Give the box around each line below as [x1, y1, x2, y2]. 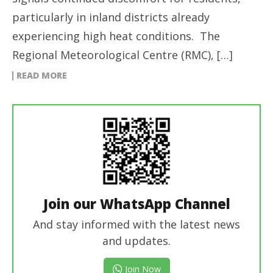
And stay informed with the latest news [33, 216, 240, 232]
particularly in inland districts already [12, 9, 210, 24]
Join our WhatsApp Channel [43, 194, 230, 213]
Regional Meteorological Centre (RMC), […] [12, 47, 233, 62]
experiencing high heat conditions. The [12, 28, 220, 43]
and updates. [102, 233, 171, 248]
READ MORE [16, 69, 67, 81]
